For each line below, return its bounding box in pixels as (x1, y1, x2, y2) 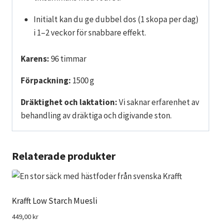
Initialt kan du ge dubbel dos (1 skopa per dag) (33, 14, 199, 25)
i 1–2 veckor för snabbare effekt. (33, 27, 146, 38)
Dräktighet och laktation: (21, 96, 117, 108)
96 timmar (49, 53, 86, 64)
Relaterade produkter (12, 148, 115, 163)
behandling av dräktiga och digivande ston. (21, 110, 172, 121)
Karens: (21, 53, 49, 64)
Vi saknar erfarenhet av (117, 96, 199, 108)
